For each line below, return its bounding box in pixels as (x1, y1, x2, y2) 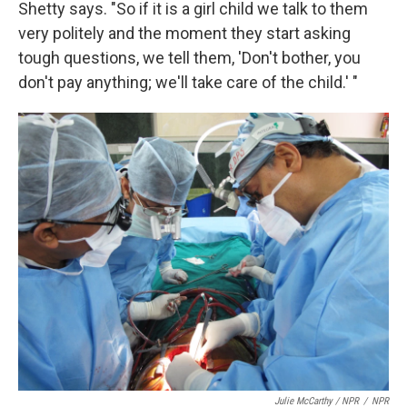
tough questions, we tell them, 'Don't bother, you (18, 48, 361, 67)
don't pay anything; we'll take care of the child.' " (18, 73, 358, 92)
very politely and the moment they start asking (18, 24, 351, 43)
